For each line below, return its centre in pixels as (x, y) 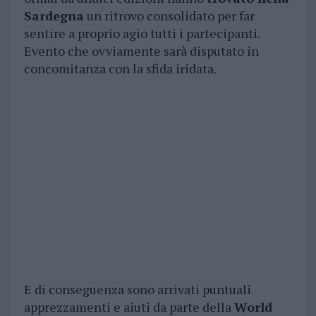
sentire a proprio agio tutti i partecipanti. (141, 34)
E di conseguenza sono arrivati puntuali (137, 290)
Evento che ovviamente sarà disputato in (141, 51)
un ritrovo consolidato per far (169, 16)
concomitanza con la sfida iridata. (120, 69)
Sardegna (54, 16)
